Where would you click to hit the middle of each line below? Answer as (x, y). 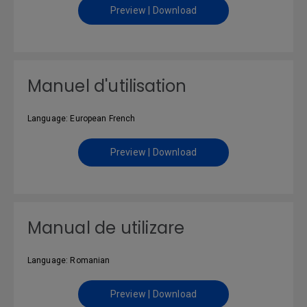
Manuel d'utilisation (107, 86)
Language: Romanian (69, 260)
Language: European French (82, 119)
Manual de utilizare (106, 228)
